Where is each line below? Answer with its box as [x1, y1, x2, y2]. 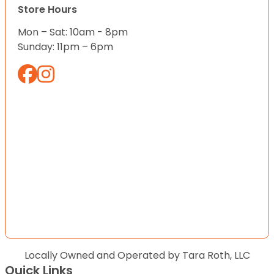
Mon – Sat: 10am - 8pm [18, 25, 128, 40]
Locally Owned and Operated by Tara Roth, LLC [24, 248, 250, 262]
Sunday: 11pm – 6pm [18, 40, 113, 54]
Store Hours [18, 2, 77, 17]
